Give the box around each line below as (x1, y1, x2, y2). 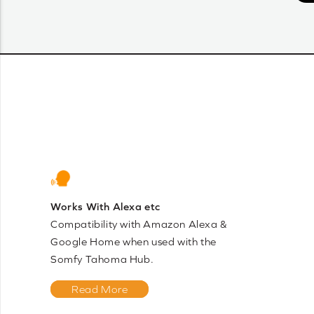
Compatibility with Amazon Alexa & (50, 218, 228, 231)
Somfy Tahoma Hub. (50, 253, 154, 266)
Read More (71, 283, 128, 296)
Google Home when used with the (50, 235, 217, 248)
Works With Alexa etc (50, 200, 161, 213)
